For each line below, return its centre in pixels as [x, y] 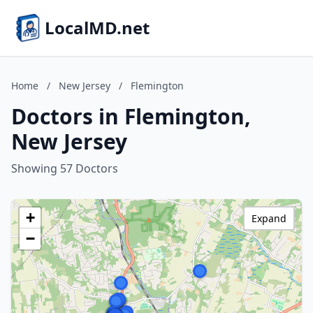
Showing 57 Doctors [65, 168]
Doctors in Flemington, [131, 116]
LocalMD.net [97, 28]
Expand [269, 218]
